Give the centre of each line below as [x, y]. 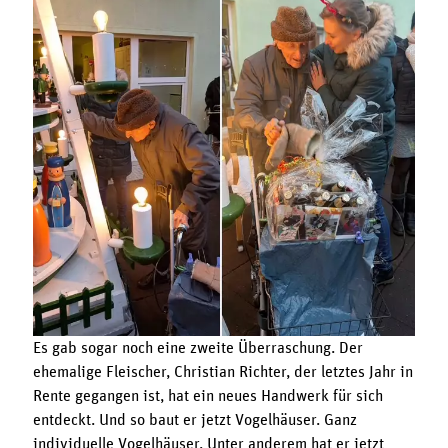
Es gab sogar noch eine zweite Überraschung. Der [197, 348]
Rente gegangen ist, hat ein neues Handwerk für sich [207, 396]
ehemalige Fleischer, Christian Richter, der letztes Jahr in [222, 372]
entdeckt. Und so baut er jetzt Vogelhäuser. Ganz [194, 420]
